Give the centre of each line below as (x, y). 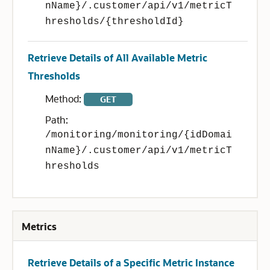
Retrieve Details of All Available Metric (118, 58)
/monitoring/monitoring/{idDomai (139, 135)
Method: (64, 99)
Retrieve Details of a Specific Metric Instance (131, 262)
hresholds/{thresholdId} (115, 22)
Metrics (39, 226)
